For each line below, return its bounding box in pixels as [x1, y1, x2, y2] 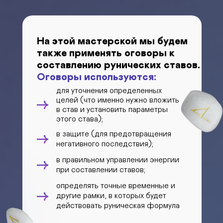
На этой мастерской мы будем [37, 36, 188, 46]
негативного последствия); [56, 140, 153, 148]
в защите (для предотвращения [56, 130, 171, 138]
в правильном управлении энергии [56, 156, 179, 164]
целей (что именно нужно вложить [56, 96, 179, 104]
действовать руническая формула [56, 202, 180, 210]
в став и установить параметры [56, 106, 168, 113]
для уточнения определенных [56, 87, 162, 95]
